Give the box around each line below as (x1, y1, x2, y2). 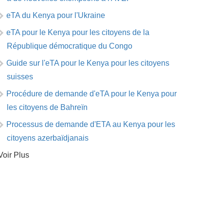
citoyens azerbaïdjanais (6, 134, 89, 142)
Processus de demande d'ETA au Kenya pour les (6, 120, 175, 128)
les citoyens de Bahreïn (6, 103, 88, 111)
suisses (6, 73, 33, 81)
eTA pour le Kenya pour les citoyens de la (6, 28, 149, 36)
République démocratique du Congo (6, 42, 132, 50)
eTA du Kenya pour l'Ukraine (6, 11, 105, 19)
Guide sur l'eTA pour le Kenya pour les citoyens (6, 59, 169, 67)
